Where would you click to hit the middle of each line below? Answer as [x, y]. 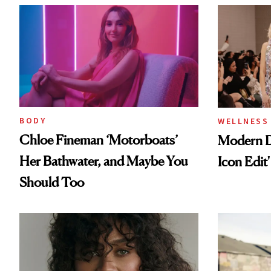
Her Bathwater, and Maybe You [104, 161]
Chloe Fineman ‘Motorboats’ [99, 140]
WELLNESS [243, 121]
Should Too [52, 182]
